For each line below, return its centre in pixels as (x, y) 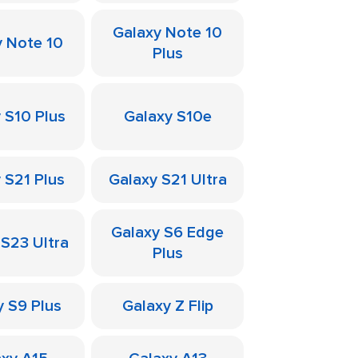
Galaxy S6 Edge (167, 233)
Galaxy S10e (167, 117)
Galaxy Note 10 (167, 33)
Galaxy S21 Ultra (167, 180)
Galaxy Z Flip (167, 306)
